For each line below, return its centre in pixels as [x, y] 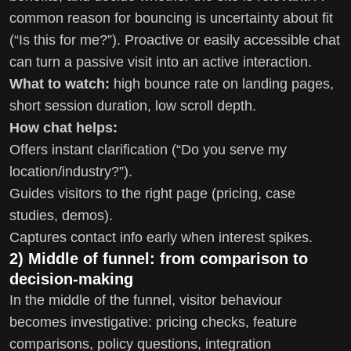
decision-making [71, 279]
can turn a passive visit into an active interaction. [161, 62]
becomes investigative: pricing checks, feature [153, 322]
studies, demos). [61, 215]
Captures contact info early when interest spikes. [161, 237]
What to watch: [60, 83]
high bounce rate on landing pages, [222, 83]
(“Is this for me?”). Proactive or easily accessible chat [175, 40]
